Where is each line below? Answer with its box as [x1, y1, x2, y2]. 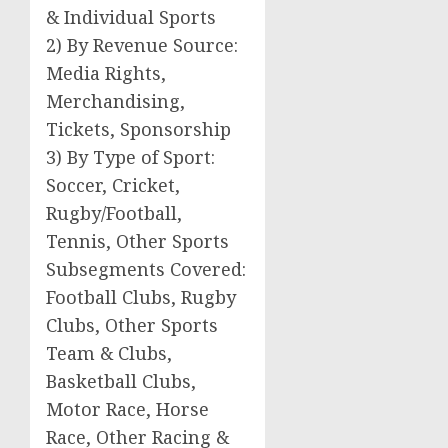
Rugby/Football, [46, 200, 182, 225]
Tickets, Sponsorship [46, 116, 231, 141]
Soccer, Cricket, [46, 172, 180, 197]
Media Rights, [46, 60, 166, 85]
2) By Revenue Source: [46, 32, 238, 57]
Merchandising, [46, 88, 185, 113]
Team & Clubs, [46, 340, 172, 365]
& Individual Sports [46, 4, 216, 29]
